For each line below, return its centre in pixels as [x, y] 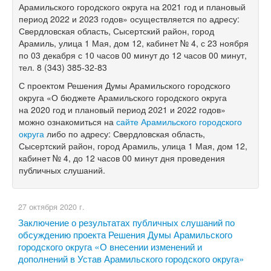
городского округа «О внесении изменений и [110, 246]
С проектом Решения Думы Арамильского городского [125, 85]
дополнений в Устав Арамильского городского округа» [131, 258]
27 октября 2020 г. [51, 207]
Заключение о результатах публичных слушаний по [126, 222]
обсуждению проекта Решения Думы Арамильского [125, 234]
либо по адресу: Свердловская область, [125, 133]
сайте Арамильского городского [179, 121]
